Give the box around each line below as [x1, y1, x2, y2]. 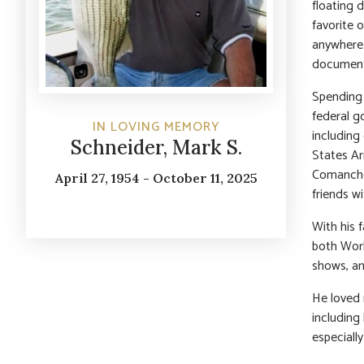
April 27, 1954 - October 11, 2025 [54, 170, 258, 187]
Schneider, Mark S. [70, 135, 242, 161]
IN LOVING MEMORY [92, 116, 220, 139]
